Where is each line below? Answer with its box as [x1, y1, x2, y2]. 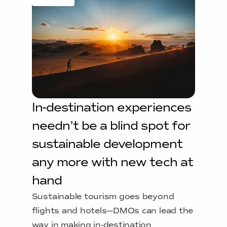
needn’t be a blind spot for [31, 118, 190, 134]
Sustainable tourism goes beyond [31, 192, 174, 202]
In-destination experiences [31, 100, 191, 116]
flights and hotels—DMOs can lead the [31, 206, 194, 216]
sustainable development [31, 136, 182, 152]
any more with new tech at [31, 155, 193, 170]
